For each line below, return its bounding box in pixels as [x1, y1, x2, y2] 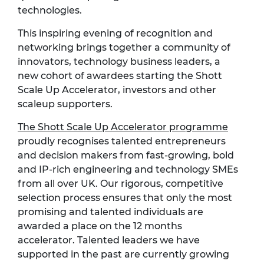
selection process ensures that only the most [18, 192, 232, 203]
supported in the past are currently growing [18, 248, 229, 260]
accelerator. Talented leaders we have [18, 234, 200, 246]
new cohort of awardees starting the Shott [18, 70, 222, 81]
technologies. [18, 4, 82, 16]
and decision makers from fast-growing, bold [18, 149, 234, 161]
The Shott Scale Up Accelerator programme [18, 121, 228, 133]
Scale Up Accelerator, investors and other [18, 84, 216, 95]
